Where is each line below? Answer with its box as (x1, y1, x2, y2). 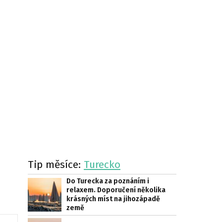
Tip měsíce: (28, 158, 84, 171)
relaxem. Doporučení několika (66, 186, 166, 194)
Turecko (84, 158, 120, 171)
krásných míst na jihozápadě (66, 195, 160, 203)
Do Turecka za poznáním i (66, 177, 149, 185)
